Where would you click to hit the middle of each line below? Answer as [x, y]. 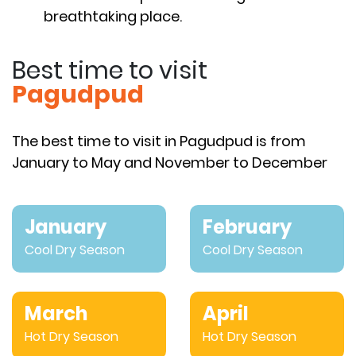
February [247, 226]
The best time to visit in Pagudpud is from [159, 141]
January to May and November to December [170, 162]
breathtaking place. [113, 16]
